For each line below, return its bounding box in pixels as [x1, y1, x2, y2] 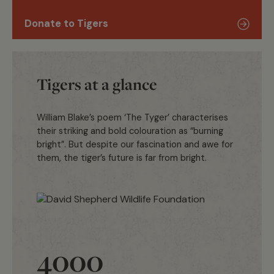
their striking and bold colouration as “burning [37, 125, 223, 138]
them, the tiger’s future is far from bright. [37, 152, 207, 165]
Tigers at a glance [37, 73, 157, 95]
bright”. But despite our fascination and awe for [37, 138, 233, 151]
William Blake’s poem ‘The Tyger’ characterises [37, 111, 228, 124]
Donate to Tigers [24, 17, 108, 31]
